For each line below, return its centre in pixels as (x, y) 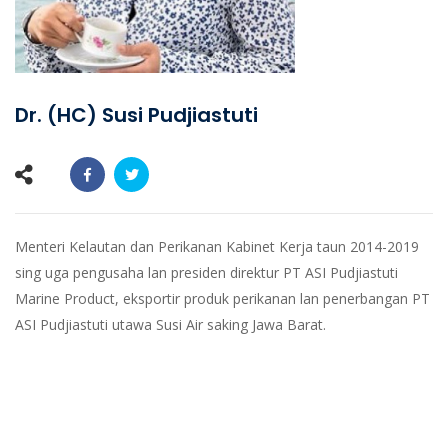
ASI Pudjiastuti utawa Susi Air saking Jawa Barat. (170, 324)
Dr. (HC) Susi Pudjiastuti (136, 115)
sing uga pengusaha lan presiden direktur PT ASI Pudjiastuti (206, 272)
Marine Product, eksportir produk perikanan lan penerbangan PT (222, 298)
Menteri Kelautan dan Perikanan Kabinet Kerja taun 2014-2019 (217, 246)
